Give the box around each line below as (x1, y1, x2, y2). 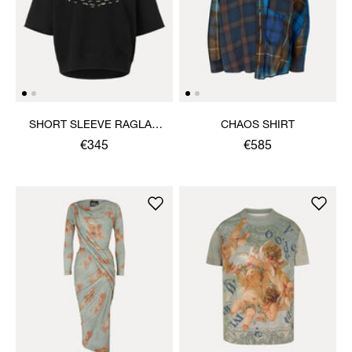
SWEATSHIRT (60, 135, 129, 147)
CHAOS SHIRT (221, 119, 295, 131)
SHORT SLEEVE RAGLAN (29, 119, 159, 131)
